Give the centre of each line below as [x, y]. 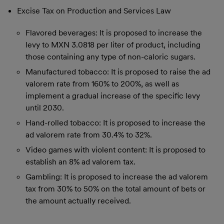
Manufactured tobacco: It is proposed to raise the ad [118, 71]
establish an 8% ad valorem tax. [81, 161]
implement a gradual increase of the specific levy [113, 95]
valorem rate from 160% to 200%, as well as [102, 83]
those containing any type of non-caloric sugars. [111, 56]
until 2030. [45, 107]
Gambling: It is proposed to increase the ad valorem [117, 176]
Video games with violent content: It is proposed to [116, 149]
